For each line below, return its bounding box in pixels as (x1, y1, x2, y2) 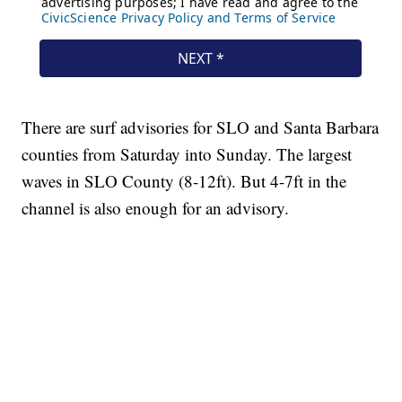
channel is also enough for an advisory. (22, 197, 290, 220)
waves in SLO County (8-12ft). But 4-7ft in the (22, 170, 347, 193)
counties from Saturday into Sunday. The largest (22, 143, 353, 166)
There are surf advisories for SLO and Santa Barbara (22, 116, 380, 139)
